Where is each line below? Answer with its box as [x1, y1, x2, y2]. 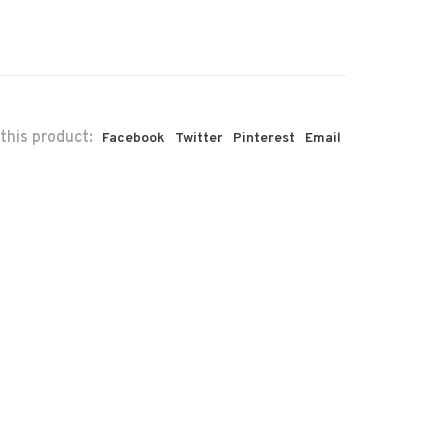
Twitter [175, 130, 223, 147]
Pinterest [233, 130, 295, 147]
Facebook [102, 130, 165, 147]
